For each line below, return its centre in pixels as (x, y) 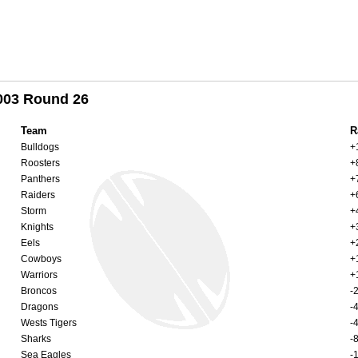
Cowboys (41, 259)
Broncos (39, 290)
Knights (37, 227)
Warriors (39, 274)
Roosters (40, 163)
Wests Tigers (49, 322)
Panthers (40, 179)
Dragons (40, 306)
